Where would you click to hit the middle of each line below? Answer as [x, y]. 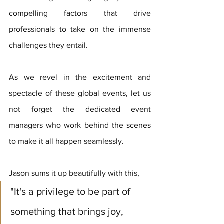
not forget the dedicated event [80, 109]
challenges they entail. [49, 45]
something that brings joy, [68, 212]
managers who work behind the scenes [80, 125]
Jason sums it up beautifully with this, [76, 173]
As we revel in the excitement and [80, 77]
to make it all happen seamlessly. [66, 141]
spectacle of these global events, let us [80, 93]
